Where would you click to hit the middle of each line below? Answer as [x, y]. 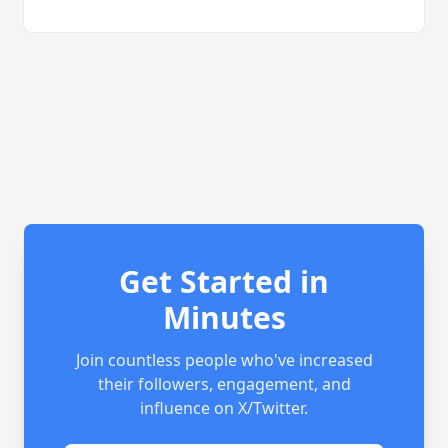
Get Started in [224, 281]
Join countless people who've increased [224, 360]
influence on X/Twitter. [224, 408]
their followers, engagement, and [224, 384]
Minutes [224, 317]
